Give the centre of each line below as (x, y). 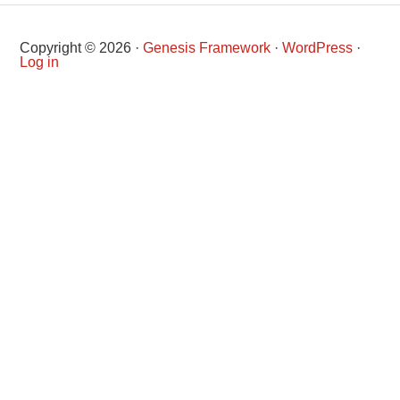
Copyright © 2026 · (82, 48)
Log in (40, 62)
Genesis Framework (207, 48)
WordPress (318, 48)
